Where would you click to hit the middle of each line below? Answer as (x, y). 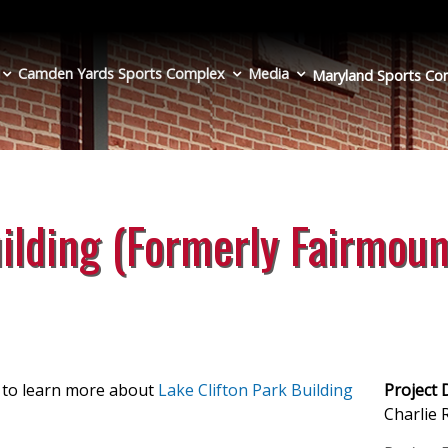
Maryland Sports (368, 76)
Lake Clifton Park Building (255, 389)
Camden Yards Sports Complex (121, 74)
